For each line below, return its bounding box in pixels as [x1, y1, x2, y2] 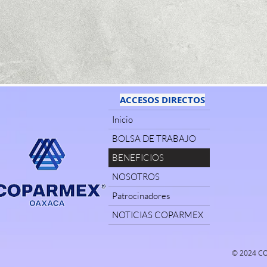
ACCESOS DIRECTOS [119, 94, 205, 106]
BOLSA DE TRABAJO [112, 133, 196, 144]
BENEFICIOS [112, 152, 164, 163]
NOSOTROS [112, 171, 160, 182]
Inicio [112, 114, 133, 125]
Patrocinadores [112, 190, 170, 201]
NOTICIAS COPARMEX [112, 209, 203, 221]
